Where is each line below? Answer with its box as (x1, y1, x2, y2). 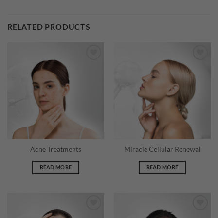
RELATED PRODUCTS (7, 21, 91, 31)
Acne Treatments (30, 145, 81, 154)
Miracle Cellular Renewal (124, 145, 200, 154)
